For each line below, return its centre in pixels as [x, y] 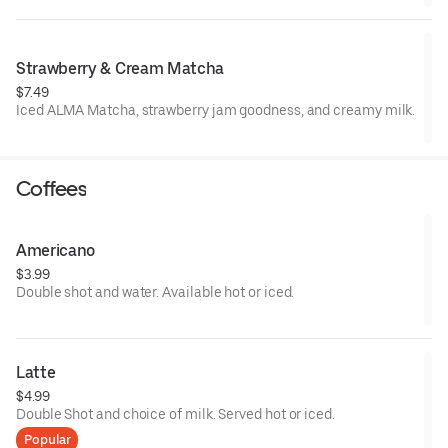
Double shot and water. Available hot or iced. [155, 291]
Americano [56, 250]
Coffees [51, 188]
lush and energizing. [79, 17]
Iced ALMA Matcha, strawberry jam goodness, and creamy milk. [216, 109]
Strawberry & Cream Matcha [120, 68]
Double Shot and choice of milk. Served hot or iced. [175, 413]
